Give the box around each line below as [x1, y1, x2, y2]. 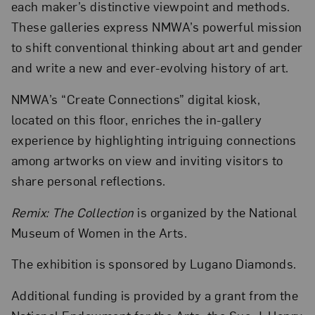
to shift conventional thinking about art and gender [11, 39, 303, 56]
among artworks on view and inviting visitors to [11, 152, 283, 169]
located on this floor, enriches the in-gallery [11, 111, 262, 128]
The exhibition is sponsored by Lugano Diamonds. [11, 255, 297, 272]
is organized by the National [137, 203, 297, 220]
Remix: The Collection [11, 203, 138, 220]
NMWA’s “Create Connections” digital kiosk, [11, 91, 261, 108]
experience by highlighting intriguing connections [11, 131, 297, 148]
